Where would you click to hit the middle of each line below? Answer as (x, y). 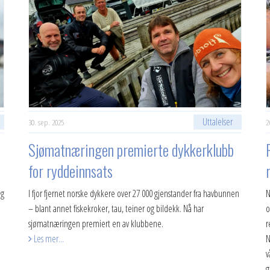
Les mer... (48, 239)
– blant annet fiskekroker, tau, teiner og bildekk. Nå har (116, 209)
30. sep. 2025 (46, 122)
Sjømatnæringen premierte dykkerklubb (131, 150)
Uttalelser (217, 122)
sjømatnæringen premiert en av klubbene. (96, 224)
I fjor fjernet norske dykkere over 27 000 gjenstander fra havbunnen (134, 193)
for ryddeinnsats (71, 171)
